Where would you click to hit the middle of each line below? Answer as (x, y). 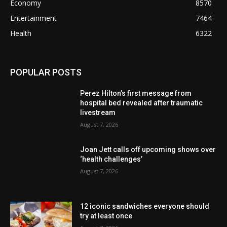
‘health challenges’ (111, 159)
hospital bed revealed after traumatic (142, 103)
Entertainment (33, 18)
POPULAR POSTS (46, 72)
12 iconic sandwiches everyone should (145, 206)
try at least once (106, 216)
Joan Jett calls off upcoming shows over (148, 150)
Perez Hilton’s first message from (136, 93)
